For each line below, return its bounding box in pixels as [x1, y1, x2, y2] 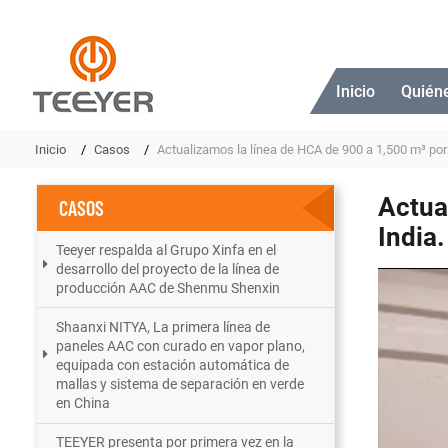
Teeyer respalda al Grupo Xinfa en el [56, 241, 277, 258]
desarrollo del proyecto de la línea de [56, 260, 280, 277]
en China [56, 394, 111, 411]
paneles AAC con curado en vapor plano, [56, 337, 306, 354]
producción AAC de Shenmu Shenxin [56, 279, 281, 296]
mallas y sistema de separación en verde [56, 375, 305, 392]
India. [377, 222, 445, 253]
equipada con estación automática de [56, 356, 290, 373]
